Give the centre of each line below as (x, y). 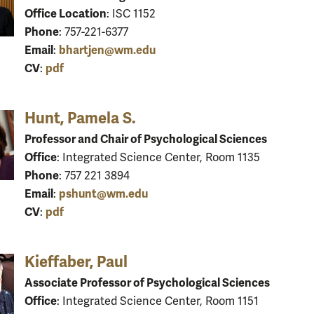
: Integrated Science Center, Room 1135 (158, 157)
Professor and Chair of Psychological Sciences (146, 139)
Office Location (66, 13)
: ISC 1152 (131, 14)
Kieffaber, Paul (76, 261)
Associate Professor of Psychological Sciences (147, 282)
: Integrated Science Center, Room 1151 (158, 301)
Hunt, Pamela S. (80, 118)
